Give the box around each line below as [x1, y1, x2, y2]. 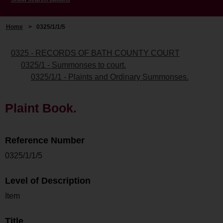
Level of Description [5, 175, 91, 186]
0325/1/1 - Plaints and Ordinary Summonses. [31, 72, 189, 81]
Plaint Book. [5, 101, 77, 115]
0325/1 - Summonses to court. [21, 60, 126, 69]
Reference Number [5, 135, 85, 145]
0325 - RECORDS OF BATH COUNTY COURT [11, 48, 180, 57]
